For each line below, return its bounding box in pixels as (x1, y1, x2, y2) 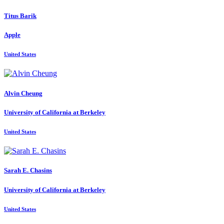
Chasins (30, 166, 52, 174)
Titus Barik (4, 11, 36, 19)
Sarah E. (4, 166, 30, 174)
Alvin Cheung (4, 89, 42, 97)
